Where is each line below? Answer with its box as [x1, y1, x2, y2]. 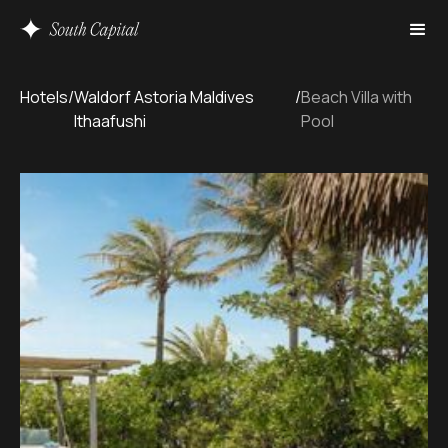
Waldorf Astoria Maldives [74, 86, 254, 108]
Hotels [20, 86, 68, 108]
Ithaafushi [74, 110, 146, 132]
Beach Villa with [300, 86, 412, 108]
